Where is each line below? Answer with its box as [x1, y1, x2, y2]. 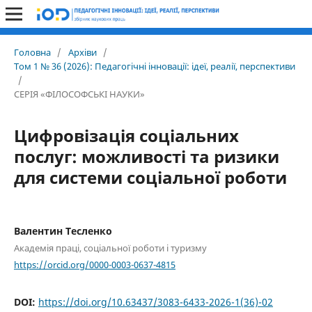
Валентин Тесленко [13, 224, 112, 237]
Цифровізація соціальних [13, 123, 239, 147]
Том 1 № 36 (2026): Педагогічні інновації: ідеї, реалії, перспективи [13, 59, 295, 72]
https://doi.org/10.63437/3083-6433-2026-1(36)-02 [38, 295, 273, 309]
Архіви [68, 45, 97, 58]
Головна [13, 45, 51, 58]
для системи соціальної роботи [13, 165, 287, 189]
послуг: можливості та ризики [13, 144, 279, 168]
